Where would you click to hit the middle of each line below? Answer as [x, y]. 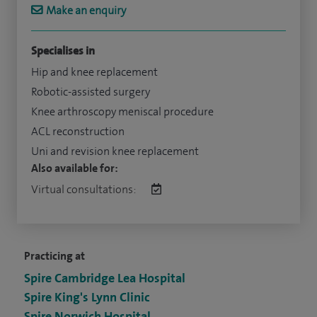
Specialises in [63, 51]
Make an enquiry [86, 10]
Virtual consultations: [84, 189]
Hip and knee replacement [94, 72]
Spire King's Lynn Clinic [87, 297]
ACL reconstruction [78, 131]
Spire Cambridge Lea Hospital [105, 278]
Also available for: [75, 168]
